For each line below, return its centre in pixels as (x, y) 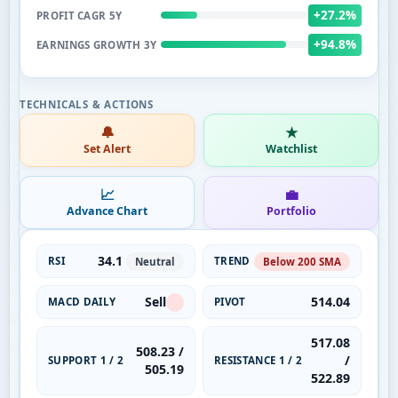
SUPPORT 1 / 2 (86, 360)
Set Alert (107, 148)
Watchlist (291, 148)
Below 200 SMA (302, 261)
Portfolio (291, 211)
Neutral (155, 261)
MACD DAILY (82, 301)
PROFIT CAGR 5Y (80, 15)
